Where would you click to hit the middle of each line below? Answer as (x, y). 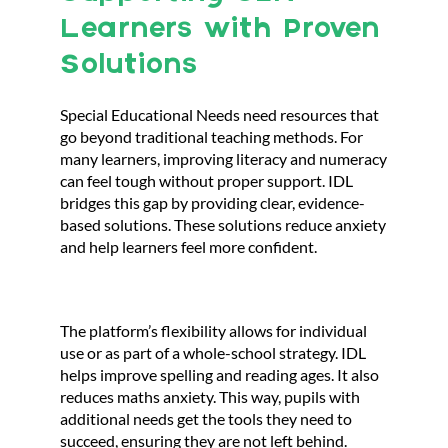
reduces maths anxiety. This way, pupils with (210, 396)
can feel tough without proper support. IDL (206, 180)
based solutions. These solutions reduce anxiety (223, 224)
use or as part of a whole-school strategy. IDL (213, 352)
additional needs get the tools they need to (206, 418)
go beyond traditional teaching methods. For (211, 136)
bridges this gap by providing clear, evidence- (212, 202)
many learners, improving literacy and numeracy (223, 158)
